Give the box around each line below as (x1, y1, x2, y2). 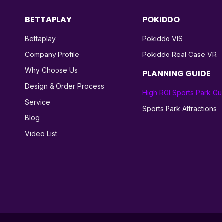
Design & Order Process (25, 81, 104, 90)
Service (25, 97, 50, 106)
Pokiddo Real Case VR (142, 50, 217, 58)
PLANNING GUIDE (142, 67, 211, 79)
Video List (25, 129, 57, 138)
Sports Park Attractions (142, 104, 217, 112)
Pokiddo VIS (142, 34, 183, 43)
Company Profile (25, 50, 79, 58)
